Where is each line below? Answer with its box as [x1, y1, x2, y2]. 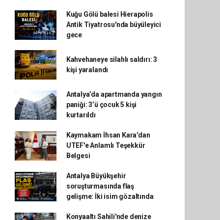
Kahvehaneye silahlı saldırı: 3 [66, 55, 158, 63]
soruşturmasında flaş [66, 182, 134, 190]
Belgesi [66, 152, 90, 160]
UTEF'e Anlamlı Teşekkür [66, 141, 145, 149]
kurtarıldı [66, 111, 96, 119]
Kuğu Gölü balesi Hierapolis [66, 10, 153, 18]
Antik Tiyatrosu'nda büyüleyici [66, 21, 162, 28]
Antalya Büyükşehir [66, 172, 126, 180]
